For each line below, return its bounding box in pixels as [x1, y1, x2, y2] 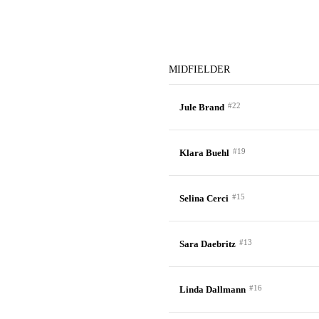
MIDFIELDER [168, 64, 230, 75]
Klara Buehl [179, 147, 229, 158]
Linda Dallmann [179, 284, 246, 295]
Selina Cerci [179, 193, 229, 204]
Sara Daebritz [179, 239, 236, 249]
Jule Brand [179, 102, 224, 113]
